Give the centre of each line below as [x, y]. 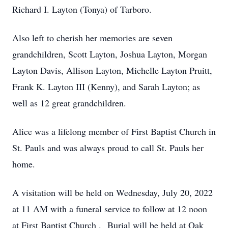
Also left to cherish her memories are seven [92, 38]
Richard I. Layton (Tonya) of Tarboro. [82, 9]
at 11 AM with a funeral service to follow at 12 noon [110, 209]
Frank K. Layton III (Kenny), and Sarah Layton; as [106, 87]
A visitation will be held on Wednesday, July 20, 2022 [112, 192]
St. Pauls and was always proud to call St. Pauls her [108, 148]
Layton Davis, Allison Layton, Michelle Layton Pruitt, [112, 70]
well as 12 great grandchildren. [69, 103]
